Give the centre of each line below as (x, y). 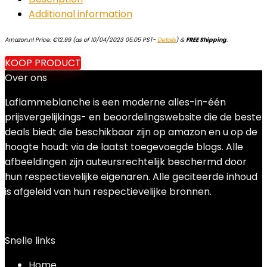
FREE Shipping (206, 40)
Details (167, 40)
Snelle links (30, 240)
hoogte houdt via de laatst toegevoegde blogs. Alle (124, 147)
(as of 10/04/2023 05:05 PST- (114, 40)
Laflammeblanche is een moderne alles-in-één (115, 102)
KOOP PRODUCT (43, 63)
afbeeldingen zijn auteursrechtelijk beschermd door (126, 162)
